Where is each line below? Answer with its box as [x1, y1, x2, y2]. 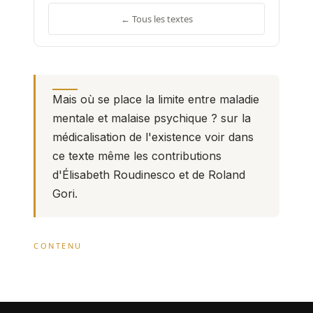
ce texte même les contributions [52, 149, 221, 163]
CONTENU [34, 240, 82, 251]
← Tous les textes [120, 13, 193, 25]
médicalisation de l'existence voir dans [52, 130, 254, 144]
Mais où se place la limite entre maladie [52, 92, 259, 106]
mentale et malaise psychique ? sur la [52, 111, 251, 125]
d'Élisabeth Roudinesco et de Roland [52, 168, 245, 182]
